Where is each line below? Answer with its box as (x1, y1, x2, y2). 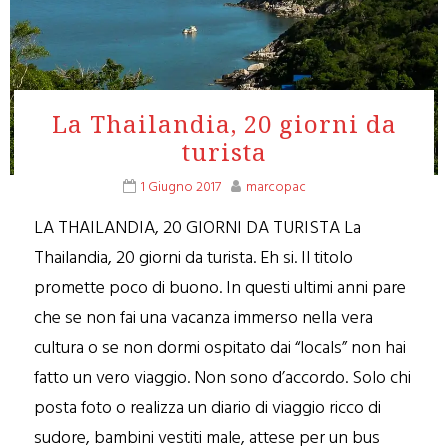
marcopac (245, 176, 306, 199)
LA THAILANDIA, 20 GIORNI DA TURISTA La (34, 214, 362, 243)
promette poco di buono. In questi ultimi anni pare (34, 274, 407, 303)
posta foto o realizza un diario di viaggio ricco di (34, 394, 382, 423)
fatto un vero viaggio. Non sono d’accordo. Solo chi (34, 364, 412, 393)
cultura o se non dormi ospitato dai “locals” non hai (34, 334, 407, 363)
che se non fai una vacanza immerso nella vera (34, 304, 374, 333)
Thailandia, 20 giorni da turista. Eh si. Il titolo (34, 244, 354, 273)
